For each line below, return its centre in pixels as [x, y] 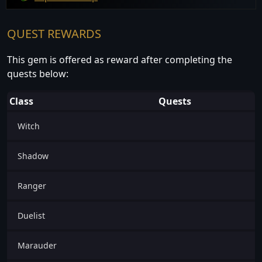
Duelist [31, 216]
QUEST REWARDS [54, 34]
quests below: [38, 74]
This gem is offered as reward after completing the [120, 60]
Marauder [37, 246]
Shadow [33, 156]
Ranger [32, 186]
